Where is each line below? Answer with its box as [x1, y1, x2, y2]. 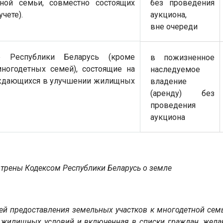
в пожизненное [150, 53, 215, 62]
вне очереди [150, 22, 198, 31]
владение [150, 77, 187, 86]
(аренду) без [150, 89, 215, 98]
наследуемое [150, 65, 200, 74]
